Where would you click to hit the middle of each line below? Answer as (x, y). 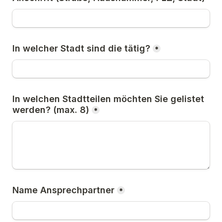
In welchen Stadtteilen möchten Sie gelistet (108, 99)
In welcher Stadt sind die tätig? (81, 48)
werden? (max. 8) (51, 110)
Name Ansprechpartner (63, 190)
